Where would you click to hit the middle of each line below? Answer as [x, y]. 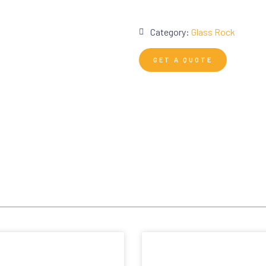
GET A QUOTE [183, 60]
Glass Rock [213, 32]
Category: [170, 32]
